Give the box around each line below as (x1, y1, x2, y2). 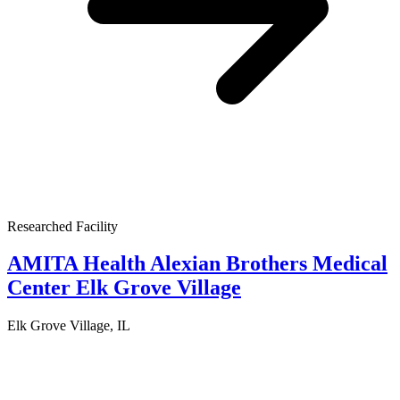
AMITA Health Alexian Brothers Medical (7, 252, 387, 276)
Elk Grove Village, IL (7, 318, 129, 334)
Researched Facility (7, 218, 118, 234)
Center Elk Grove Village (7, 276, 241, 300)
